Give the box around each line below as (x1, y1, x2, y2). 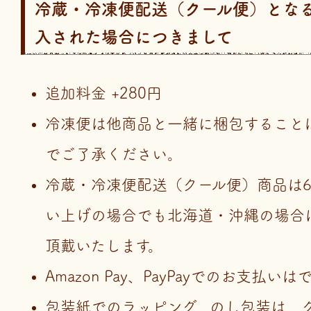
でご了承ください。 (45, 146, 183, 162)
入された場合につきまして (35, 28, 233, 45)
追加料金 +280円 (45, 85, 162, 101)
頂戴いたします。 (45, 238, 163, 253)
